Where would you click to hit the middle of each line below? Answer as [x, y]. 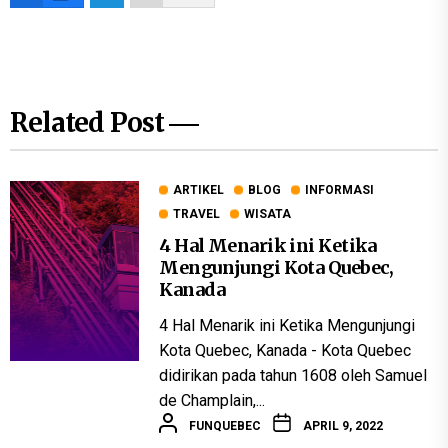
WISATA [268, 214]
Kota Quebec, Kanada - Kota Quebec [285, 351]
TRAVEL [197, 214]
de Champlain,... [212, 401]
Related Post [90, 123]
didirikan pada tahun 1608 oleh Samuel [293, 376]
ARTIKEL [199, 190]
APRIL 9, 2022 [343, 425]
